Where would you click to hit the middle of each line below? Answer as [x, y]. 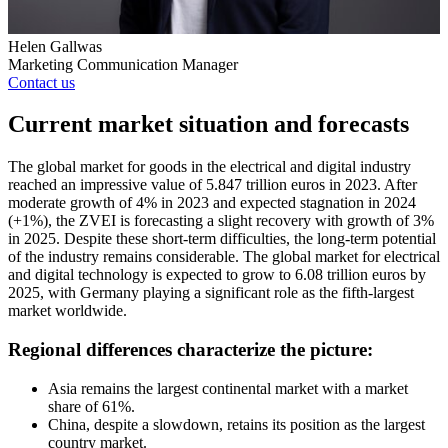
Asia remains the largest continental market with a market [228, 388]
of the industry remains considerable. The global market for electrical [224, 257]
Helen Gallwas [55, 46]
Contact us [41, 82]
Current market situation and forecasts [208, 124]
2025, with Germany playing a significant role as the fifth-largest [211, 293]
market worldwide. [67, 311]
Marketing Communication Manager [123, 64]
